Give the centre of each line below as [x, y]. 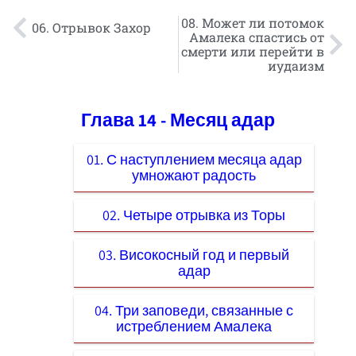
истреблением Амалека [194, 326]
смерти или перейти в [253, 51]
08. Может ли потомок [253, 23]
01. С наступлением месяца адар [194, 159]
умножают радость [194, 175]
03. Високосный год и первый [194, 254]
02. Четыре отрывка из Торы [194, 215]
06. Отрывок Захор [91, 27]
